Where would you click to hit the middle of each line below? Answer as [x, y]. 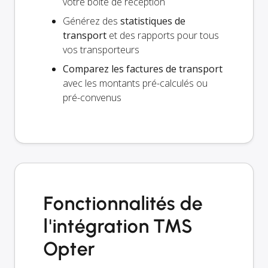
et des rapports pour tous [163, 36]
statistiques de [153, 21]
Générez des [92, 21]
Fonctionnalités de [124, 204]
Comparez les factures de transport [143, 69]
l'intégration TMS [118, 226]
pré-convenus [92, 98]
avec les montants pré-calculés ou [135, 83]
